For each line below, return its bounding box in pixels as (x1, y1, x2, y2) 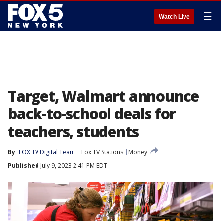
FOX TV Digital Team (19, 148, 75, 156)
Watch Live (159, 13, 190, 20)
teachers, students (8, 121, 139, 142)
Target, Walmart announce (8, 86, 199, 106)
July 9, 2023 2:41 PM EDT (39, 161, 107, 170)
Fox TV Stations (81, 148, 123, 156)
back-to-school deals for (8, 104, 176, 124)
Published (8, 161, 39, 170)
